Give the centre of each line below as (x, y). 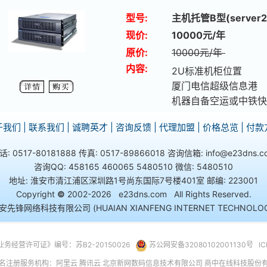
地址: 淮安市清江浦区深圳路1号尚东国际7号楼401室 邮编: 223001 (133, 180)
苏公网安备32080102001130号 (201, 245)
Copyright (36, 194)
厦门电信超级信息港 (215, 86)
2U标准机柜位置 (207, 71)
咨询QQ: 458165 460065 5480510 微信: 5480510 (133, 167)
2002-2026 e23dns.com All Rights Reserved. (158, 194)
